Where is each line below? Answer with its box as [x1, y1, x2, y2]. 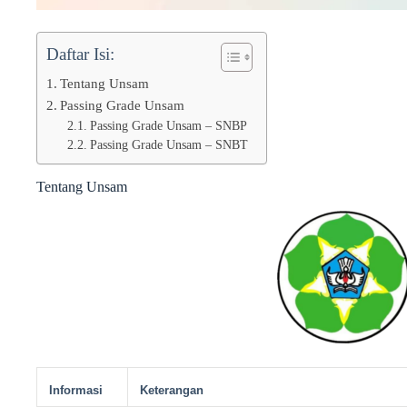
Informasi [49, 383, 104, 398]
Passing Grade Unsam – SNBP [89, 119, 247, 134]
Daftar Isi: [46, 45, 114, 65]
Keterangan [140, 383, 204, 398]
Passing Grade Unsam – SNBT [89, 138, 248, 153]
